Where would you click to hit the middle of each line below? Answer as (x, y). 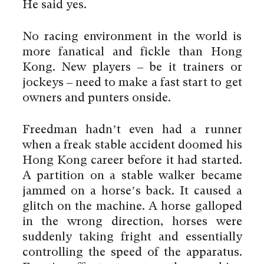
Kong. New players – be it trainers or (132, 67)
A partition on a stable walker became (132, 176)
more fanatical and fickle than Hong (132, 52)
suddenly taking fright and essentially (132, 237)
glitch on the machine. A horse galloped (132, 207)
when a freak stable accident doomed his (132, 145)
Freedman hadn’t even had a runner (132, 130)
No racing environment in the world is (132, 37)
